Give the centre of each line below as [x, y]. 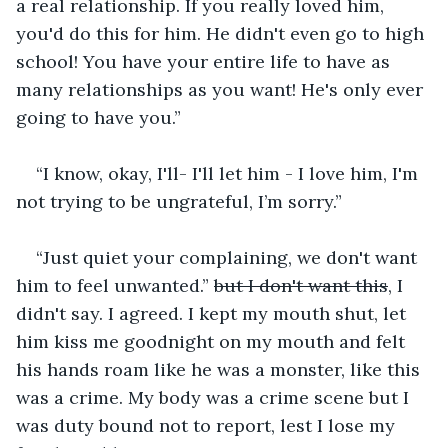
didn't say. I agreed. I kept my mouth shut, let [213, 313]
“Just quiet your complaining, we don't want [229, 257]
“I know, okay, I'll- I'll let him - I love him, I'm [229, 173]
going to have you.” [98, 117]
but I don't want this [301, 285]
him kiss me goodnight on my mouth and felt [213, 341]
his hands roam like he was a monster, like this [220, 369]
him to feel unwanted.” [115, 285]
